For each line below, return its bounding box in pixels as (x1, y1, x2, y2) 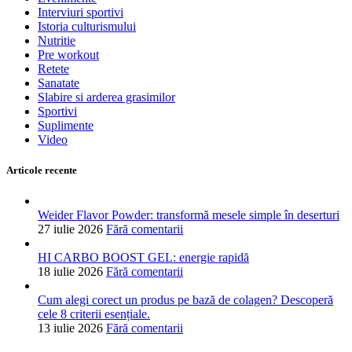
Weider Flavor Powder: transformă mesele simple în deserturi (38, 207, 339, 222)
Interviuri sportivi (38, 5, 123, 19)
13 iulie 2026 (38, 321, 103, 335)
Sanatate (38, 75, 79, 90)
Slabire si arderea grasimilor (38, 90, 175, 104)
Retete (38, 61, 69, 75)
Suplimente (38, 118, 93, 132)
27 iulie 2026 (38, 222, 103, 236)
